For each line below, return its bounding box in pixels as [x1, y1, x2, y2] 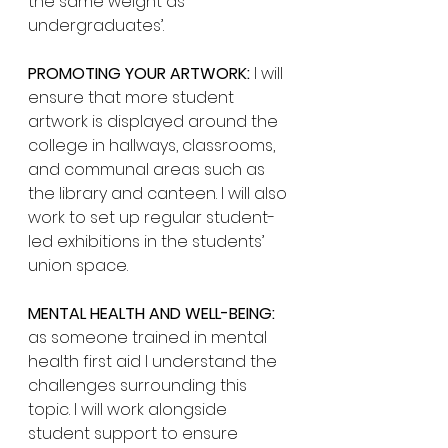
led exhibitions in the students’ [28, 230, 268, 253]
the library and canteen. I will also [28, 182, 291, 205]
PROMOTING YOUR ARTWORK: [28, 62, 250, 85]
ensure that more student [28, 86, 238, 109]
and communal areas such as [28, 158, 269, 181]
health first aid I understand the [28, 350, 281, 373]
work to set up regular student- [28, 206, 275, 229]
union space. [28, 254, 132, 277]
